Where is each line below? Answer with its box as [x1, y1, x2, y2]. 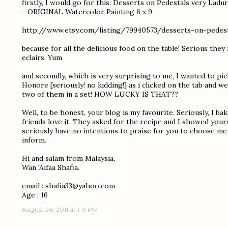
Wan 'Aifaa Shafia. [22, 163, 79, 172]
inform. [22, 135, 46, 145]
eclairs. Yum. [22, 53, 64, 62]
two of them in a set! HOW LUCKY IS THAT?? [22, 90, 178, 99]
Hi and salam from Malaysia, [22, 154, 115, 163]
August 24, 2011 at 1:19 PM [22, 206, 98, 213]
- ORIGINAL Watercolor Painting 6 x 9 [22, 7, 152, 16]
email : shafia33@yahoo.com [22, 181, 115, 190]
